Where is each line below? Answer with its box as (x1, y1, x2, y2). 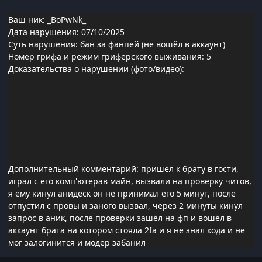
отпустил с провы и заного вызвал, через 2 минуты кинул (8, 200, 243, 212)
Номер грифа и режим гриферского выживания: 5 (8, 51, 211, 63)
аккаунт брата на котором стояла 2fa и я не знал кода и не (8, 225, 245, 236)
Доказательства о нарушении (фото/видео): (8, 63, 187, 75)
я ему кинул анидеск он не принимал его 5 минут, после (8, 188, 236, 199)
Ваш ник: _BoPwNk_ (8, 14, 86, 26)
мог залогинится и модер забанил (8, 237, 146, 249)
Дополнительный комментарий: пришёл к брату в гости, (8, 163, 239, 175)
